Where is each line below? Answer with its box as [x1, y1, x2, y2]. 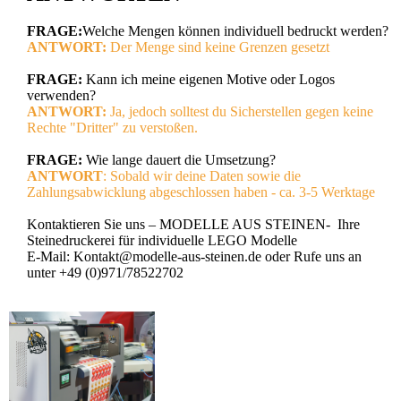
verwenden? [27, 87, 96, 103]
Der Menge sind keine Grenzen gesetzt [107, 38, 329, 55]
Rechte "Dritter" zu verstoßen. [27, 119, 198, 135]
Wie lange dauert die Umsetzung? [82, 151, 276, 167]
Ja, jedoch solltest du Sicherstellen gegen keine [110, 103, 373, 119]
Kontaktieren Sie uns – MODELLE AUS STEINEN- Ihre [27, 216, 360, 232]
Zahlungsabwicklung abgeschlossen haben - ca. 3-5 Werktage [27, 183, 375, 200]
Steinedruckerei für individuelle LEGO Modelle [27, 232, 297, 248]
